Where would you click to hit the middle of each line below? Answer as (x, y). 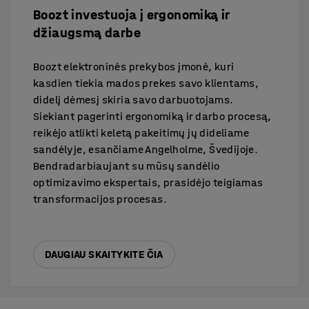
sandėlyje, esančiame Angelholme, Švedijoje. (146, 149)
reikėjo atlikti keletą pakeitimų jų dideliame (141, 132)
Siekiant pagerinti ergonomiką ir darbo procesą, (152, 116)
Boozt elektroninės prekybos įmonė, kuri (134, 66)
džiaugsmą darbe (87, 32)
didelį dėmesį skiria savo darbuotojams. (133, 99)
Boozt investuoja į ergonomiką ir (131, 14)
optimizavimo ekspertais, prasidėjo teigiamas (148, 182)
